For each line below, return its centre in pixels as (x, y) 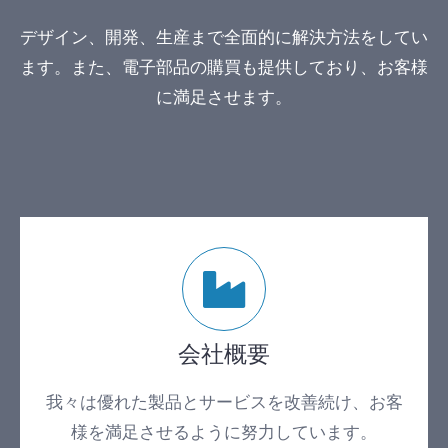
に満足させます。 (224, 96)
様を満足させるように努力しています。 (224, 432)
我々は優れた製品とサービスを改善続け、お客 (224, 402)
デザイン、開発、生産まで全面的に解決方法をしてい (224, 36)
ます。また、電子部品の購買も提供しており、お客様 (224, 66)
